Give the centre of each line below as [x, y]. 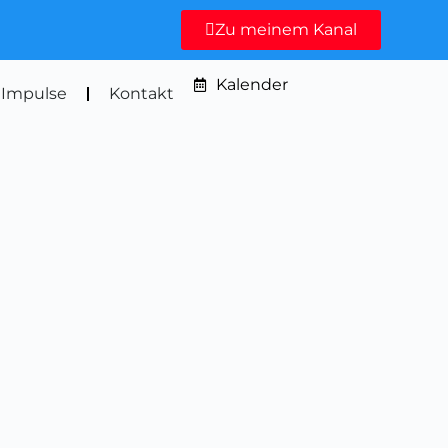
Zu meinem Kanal [285, 29]
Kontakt [141, 93]
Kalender [252, 84]
